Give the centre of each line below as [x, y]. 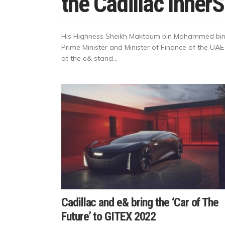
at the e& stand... [89, 58]
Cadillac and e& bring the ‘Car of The [140, 203]
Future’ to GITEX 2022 [109, 217]
